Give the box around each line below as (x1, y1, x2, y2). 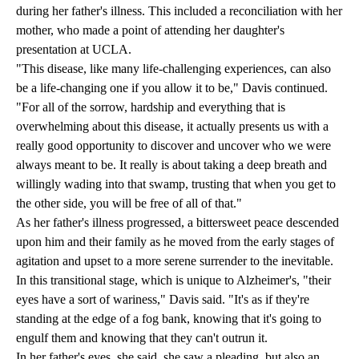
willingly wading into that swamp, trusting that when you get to (16, 177, 336, 192)
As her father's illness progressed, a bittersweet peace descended (16, 216, 339, 230)
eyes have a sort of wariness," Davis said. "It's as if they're (16, 292, 309, 307)
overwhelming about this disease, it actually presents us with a (16, 119, 329, 134)
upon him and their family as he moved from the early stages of (16, 235, 334, 249)
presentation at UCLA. (16, 42, 135, 57)
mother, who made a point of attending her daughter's (16, 23, 284, 38)
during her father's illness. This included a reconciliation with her (16, 4, 342, 18)
